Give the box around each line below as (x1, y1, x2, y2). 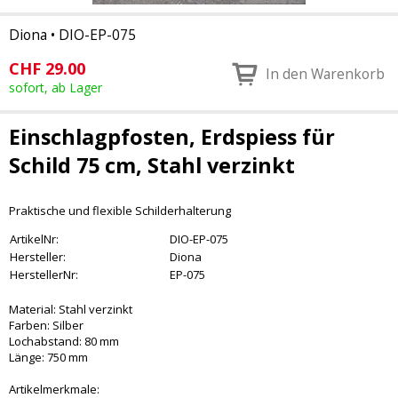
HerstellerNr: (10, 267, 78, 283)
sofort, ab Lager (9, 79, 102, 96)
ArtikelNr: (10, 231, 59, 247)
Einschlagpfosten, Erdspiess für (9, 123, 335, 151)
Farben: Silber (9, 317, 84, 333)
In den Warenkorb (266, 64, 385, 84)
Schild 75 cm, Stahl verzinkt (9, 151, 295, 179)
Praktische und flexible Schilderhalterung (9, 203, 231, 219)
